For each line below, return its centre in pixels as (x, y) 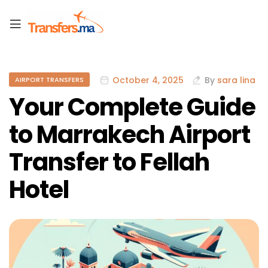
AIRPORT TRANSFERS (49, 80)
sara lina (236, 80)
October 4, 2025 (148, 80)
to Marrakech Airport (130, 135)
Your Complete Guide (132, 107)
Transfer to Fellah (109, 162)
